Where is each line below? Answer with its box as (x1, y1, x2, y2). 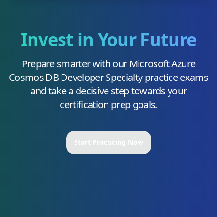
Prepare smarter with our (21, 57, 129, 71)
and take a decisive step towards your (30, 84, 187, 98)
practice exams (142, 71, 209, 84)
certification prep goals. (60, 98, 157, 111)
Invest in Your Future (20, 28, 197, 52)
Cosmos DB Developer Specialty (8, 71, 143, 84)
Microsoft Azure (129, 57, 196, 71)
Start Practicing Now (74, 138, 143, 147)
